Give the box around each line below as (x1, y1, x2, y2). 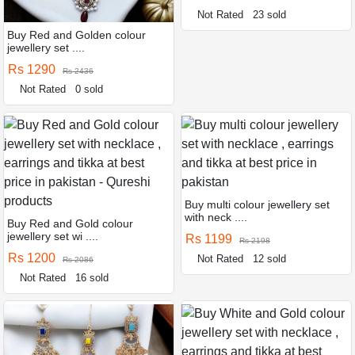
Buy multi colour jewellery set (185, 197, 330, 211)
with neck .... (185, 210, 247, 223)
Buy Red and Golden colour (7, 28, 146, 41)
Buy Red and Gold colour (7, 216, 133, 230)
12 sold (253, 252, 287, 265)
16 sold (75, 271, 109, 284)
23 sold (253, 8, 287, 21)
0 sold (75, 82, 104, 95)
